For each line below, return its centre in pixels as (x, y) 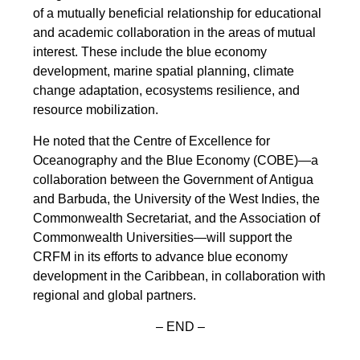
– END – (180, 327)
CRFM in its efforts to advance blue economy (161, 257)
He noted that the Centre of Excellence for (152, 141)
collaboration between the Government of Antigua (174, 180)
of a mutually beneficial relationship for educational (178, 14)
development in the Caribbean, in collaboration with (180, 276)
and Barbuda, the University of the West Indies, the (177, 199)
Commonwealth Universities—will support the (163, 238)
